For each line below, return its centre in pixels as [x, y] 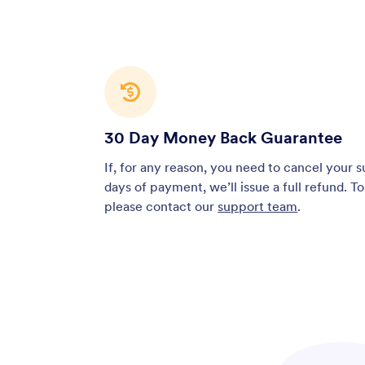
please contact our [161, 207]
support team [258, 207]
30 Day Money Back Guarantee [224, 138]
